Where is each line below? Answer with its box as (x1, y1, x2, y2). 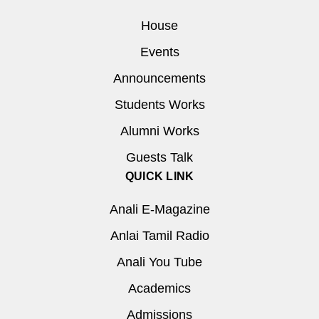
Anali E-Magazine (109, 202, 210, 217)
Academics (128, 281, 191, 296)
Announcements (113, 71, 206, 86)
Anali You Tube (117, 255, 202, 270)
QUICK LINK (125, 170, 194, 183)
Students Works (114, 98, 205, 113)
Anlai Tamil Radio (110, 229, 209, 244)
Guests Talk (126, 150, 193, 165)
